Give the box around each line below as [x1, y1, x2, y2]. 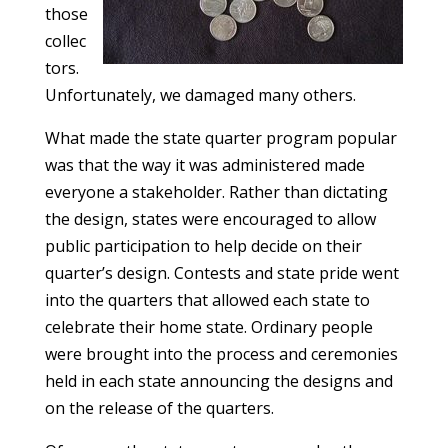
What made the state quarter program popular [44, 127, 397, 150]
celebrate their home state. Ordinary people [44, 316, 373, 339]
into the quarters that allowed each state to [44, 289, 370, 312]
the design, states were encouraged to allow [44, 208, 376, 231]
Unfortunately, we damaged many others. [44, 84, 356, 107]
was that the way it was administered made [44, 154, 365, 177]
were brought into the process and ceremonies [44, 343, 398, 366]
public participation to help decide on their [44, 235, 362, 258]
